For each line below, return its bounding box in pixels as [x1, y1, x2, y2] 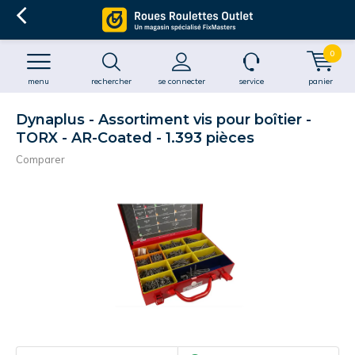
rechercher [91, 76, 132, 86]
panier [308, 76, 333, 86]
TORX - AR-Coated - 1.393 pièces [16, 129, 254, 147]
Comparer [16, 153, 65, 166]
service [238, 76, 264, 86]
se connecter [157, 76, 205, 86]
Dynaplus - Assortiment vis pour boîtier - [16, 111, 311, 128]
